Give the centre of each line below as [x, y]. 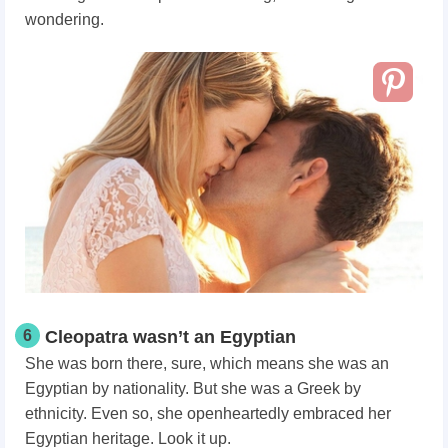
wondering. [64, 20]
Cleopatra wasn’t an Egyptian [170, 337]
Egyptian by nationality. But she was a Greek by [193, 389]
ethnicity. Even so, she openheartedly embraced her [208, 414]
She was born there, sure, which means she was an [207, 364]
